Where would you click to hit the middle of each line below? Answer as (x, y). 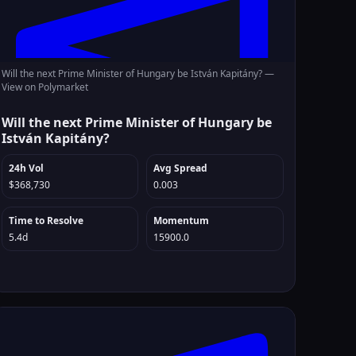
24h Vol (26, 168)
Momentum (182, 221)
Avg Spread (181, 168)
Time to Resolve (46, 221)
